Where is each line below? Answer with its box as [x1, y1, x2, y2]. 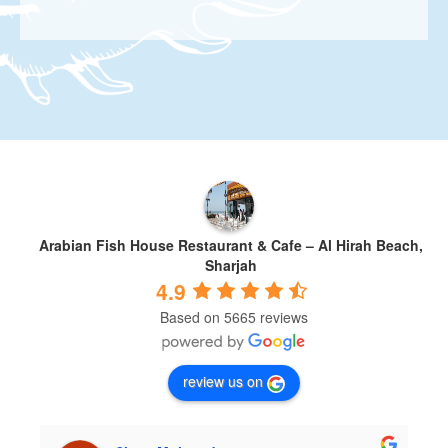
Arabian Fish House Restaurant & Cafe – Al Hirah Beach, [39, 235, 423, 256]
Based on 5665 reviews [160, 306, 308, 327]
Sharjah [205, 255, 257, 276]
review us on [183, 371, 263, 392]
